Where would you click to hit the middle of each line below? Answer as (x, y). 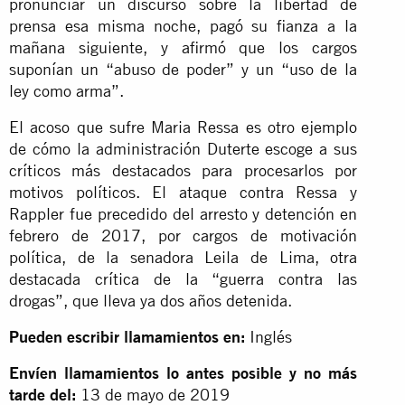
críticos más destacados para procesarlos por (184, 170)
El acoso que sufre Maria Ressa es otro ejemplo (184, 127)
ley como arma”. (66, 90)
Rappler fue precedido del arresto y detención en (184, 213)
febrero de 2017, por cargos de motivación (184, 235)
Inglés (271, 336)
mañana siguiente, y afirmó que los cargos (184, 47)
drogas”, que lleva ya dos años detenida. (151, 300)
